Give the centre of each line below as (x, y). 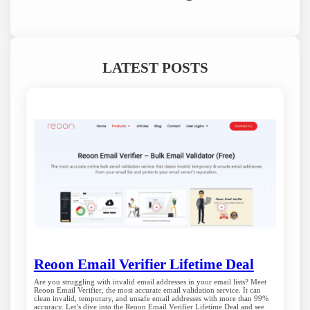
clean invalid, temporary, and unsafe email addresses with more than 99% (151, 299)
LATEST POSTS (155, 68)
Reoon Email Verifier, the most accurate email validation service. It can (147, 290)
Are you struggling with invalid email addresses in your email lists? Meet (150, 282)
